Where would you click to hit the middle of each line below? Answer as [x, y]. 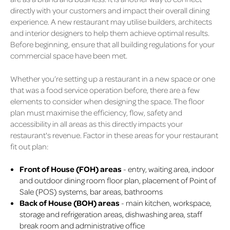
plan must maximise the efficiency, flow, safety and [96, 112]
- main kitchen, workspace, [165, 203]
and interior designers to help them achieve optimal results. [110, 33]
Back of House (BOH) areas [69, 203]
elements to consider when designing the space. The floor [107, 101]
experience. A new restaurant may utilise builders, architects [111, 22]
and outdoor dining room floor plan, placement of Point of [118, 180]
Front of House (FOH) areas [70, 169]
